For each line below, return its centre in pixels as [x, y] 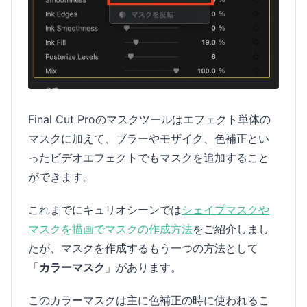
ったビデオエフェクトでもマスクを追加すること [149, 158]
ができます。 [61, 177]
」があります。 [143, 267]
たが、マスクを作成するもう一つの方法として [143, 248]
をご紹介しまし [231, 229]
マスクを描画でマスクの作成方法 [110, 229]
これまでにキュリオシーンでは [105, 210]
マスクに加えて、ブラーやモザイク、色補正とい [149, 138]
